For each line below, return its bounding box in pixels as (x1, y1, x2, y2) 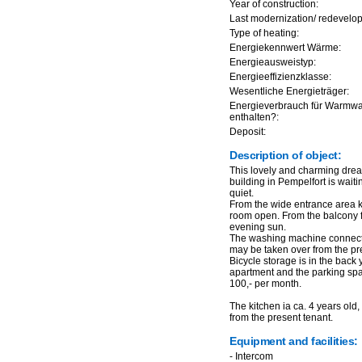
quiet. (229, 187, 254, 199)
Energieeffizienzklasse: (229, 71, 331, 82)
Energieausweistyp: (229, 57, 316, 68)
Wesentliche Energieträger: (229, 86, 349, 97)
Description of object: (229, 149, 341, 162)
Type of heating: (229, 27, 299, 39)
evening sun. (229, 221, 286, 233)
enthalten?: (229, 112, 279, 123)
